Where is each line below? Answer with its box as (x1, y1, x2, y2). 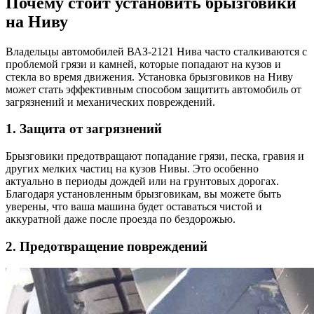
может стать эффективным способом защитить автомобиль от (6, 83, 301, 95)
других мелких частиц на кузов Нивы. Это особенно (6, 163, 259, 175)
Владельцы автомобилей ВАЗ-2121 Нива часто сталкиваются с (6, 45, 307, 57)
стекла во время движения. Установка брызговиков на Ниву (6, 70, 293, 83)
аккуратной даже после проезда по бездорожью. (6, 213, 235, 226)
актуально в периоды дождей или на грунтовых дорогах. (6, 175, 279, 188)
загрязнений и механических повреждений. (6, 95, 215, 108)
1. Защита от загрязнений (6, 121, 162, 137)
